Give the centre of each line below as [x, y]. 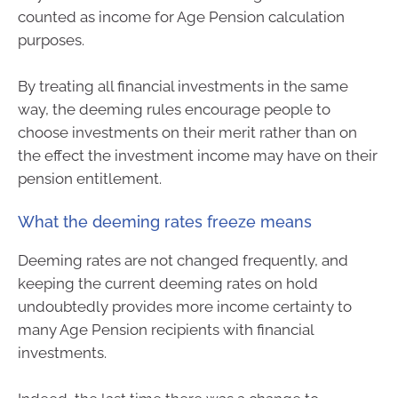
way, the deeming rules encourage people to [174, 109]
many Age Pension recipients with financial [166, 330]
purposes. [51, 40]
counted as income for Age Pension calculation [181, 17]
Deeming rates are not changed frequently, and [183, 261]
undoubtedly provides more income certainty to [185, 307]
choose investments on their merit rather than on [187, 132]
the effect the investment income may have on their [198, 155]
